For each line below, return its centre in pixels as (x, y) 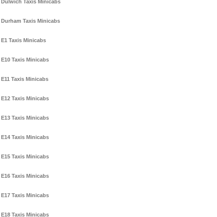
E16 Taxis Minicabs (25, 176)
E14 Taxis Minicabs (25, 137)
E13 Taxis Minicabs (25, 118)
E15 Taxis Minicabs (25, 157)
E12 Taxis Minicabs (25, 99)
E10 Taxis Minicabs (25, 60)
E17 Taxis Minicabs (25, 195)
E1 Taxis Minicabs (23, 40)
